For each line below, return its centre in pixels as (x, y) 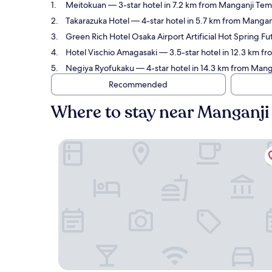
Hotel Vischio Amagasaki (112, 52)
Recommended (138, 84)
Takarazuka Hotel (97, 21)
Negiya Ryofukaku (100, 68)
